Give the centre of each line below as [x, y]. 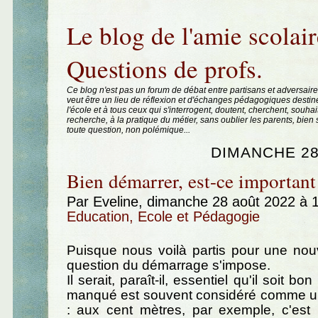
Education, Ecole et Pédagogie [163, 216]
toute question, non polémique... [128, 130]
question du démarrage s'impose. [168, 265]
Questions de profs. [164, 68]
